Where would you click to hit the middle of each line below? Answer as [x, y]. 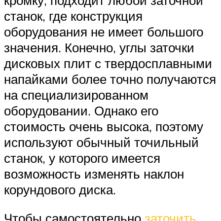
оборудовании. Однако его [81, 111]
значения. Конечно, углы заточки [99, 48]
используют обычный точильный [101, 142]
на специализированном [76, 95]
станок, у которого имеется [82, 158]
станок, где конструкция [73, 16]
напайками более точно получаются [110, 79]
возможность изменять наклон [94, 174]
